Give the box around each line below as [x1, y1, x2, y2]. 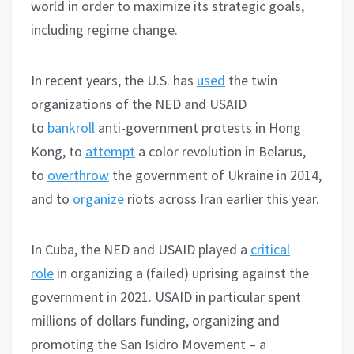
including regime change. [31, 21, 178, 40]
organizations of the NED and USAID [31, 95, 247, 114]
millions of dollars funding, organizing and [31, 311, 280, 330]
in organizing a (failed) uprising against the [54, 264, 309, 283]
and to [31, 190, 73, 209]
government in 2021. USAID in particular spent [31, 288, 301, 307]
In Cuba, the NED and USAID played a [31, 240, 250, 259]
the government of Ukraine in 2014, [109, 166, 322, 185]
